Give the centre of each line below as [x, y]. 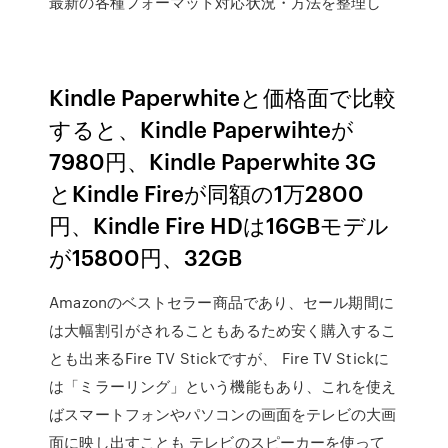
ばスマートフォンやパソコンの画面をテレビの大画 [223, 414]
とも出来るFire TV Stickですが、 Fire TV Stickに [219, 358]
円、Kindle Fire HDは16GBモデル [219, 224]
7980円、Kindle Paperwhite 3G [213, 160]
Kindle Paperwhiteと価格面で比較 [223, 96]
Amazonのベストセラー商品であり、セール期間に [221, 302]
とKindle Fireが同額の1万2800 [207, 192]
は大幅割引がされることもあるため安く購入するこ [223, 330]
